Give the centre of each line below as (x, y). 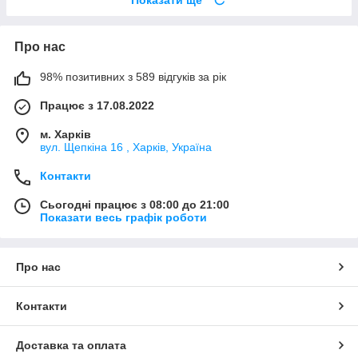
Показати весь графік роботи (123, 217)
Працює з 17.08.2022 (97, 105)
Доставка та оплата (71, 345)
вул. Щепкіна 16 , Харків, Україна (126, 147)
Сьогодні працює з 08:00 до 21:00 (135, 204)
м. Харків (66, 134)
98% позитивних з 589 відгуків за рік (133, 76)
